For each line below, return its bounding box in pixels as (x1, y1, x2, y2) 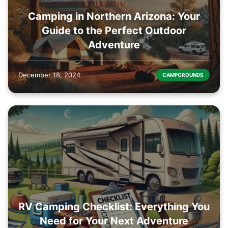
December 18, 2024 (18, 70, 80, 79)
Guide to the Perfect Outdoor (42, 24, 186, 37)
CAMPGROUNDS (162, 71, 204, 78)
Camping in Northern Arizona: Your (28, 10, 200, 22)
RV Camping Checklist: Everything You (18, 201, 210, 213)
